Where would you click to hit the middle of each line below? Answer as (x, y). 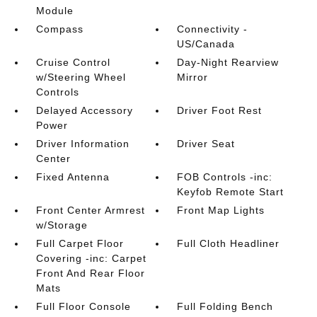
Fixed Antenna (73, 177)
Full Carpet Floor (80, 243)
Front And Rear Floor (90, 273)
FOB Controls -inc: (225, 177)
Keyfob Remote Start (231, 192)
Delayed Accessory (84, 110)
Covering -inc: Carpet (91, 258)
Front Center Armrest (90, 210)
